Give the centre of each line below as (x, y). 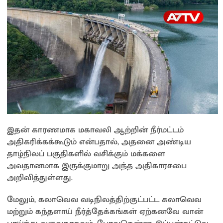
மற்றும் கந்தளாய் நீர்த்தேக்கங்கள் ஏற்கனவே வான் (105, 211)
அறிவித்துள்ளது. (40, 177)
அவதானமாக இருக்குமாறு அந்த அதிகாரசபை (97, 166)
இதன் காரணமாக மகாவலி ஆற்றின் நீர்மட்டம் (95, 130)
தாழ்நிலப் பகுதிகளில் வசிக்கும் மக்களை (86, 154)
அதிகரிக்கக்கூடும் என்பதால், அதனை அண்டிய (99, 142)
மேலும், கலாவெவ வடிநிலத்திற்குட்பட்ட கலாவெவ (104, 199)
